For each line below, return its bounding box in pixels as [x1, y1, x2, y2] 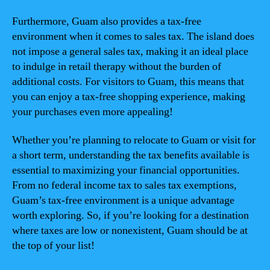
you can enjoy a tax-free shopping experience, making [12, 89, 245, 104]
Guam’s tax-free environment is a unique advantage [12, 193, 234, 207]
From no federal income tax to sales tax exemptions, [12, 178, 237, 192]
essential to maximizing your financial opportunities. [12, 163, 240, 177]
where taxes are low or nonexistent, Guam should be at [12, 224, 248, 237]
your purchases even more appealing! [12, 104, 173, 119]
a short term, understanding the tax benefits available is [12, 148, 250, 162]
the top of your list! [12, 239, 95, 253]
